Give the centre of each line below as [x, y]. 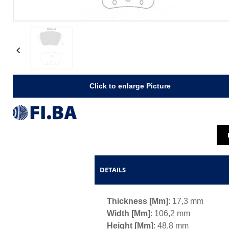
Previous [39, 49]
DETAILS [113, 170]
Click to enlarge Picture [130, 86]
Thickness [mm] [138, 201]
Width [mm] [129, 214]
